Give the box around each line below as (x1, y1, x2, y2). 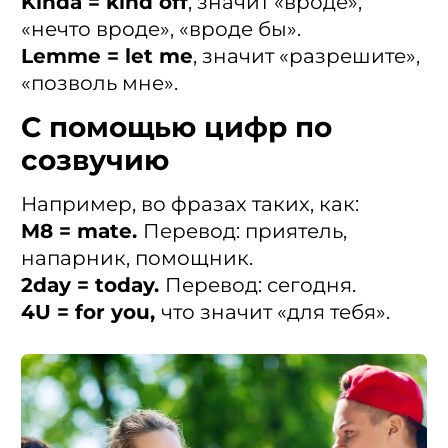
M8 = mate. (21, 219, 143, 244)
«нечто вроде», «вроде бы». (21, 17, 301, 42)
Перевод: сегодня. (165, 273, 356, 298)
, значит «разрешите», (193, 44, 420, 69)
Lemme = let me (21, 44, 193, 69)
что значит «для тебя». (161, 300, 390, 325)
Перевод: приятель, (143, 219, 347, 244)
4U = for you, (21, 300, 161, 325)
